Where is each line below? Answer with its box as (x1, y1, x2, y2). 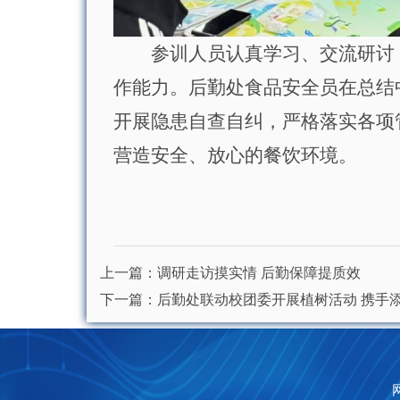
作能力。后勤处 (112, 76, 245, 98)
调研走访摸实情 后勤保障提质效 (156, 264, 361, 280)
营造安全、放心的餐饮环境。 (112, 144, 357, 166)
